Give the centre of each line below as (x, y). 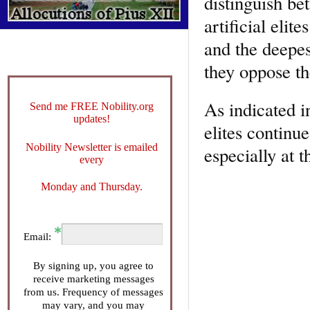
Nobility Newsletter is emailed (91, 147)
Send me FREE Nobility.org (91, 106)
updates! (91, 118)
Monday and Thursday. (91, 186)
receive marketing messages (93, 279)
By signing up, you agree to (93, 265)
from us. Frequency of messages (93, 292)
